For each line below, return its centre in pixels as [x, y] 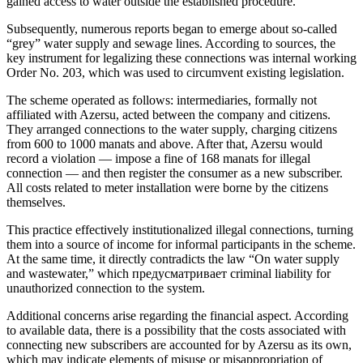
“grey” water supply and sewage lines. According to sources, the [171, 43]
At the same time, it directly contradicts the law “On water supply [173, 258]
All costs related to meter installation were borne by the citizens [167, 187]
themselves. [36, 202]
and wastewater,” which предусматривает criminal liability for [169, 273]
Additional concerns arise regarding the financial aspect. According [177, 315]
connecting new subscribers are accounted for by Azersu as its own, [179, 344]
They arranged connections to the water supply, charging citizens [172, 129]
